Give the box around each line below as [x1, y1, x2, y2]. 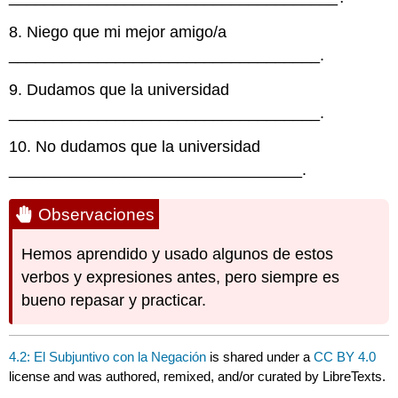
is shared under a [206, 348, 314, 364]
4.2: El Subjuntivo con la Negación [9, 348, 207, 364]
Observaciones [38, 204, 155, 224]
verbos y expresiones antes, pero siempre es [21, 268, 340, 287]
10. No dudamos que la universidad [9, 138, 261, 156]
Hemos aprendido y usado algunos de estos [21, 245, 334, 264]
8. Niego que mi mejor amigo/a [9, 22, 227, 41]
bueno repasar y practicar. [21, 291, 207, 310]
